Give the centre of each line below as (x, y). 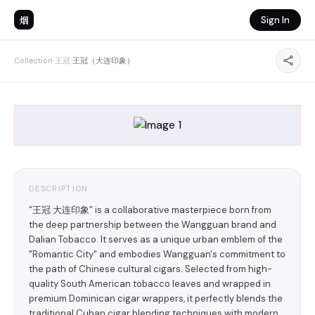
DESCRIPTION (59, 188)
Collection (33, 60)
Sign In (275, 20)
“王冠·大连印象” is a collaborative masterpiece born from (150, 210)
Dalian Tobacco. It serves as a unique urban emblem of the (156, 239)
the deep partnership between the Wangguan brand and (153, 225)
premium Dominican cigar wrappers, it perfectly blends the (156, 298)
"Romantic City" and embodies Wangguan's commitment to (157, 254)
